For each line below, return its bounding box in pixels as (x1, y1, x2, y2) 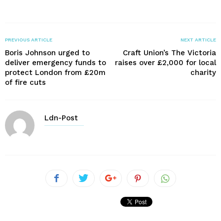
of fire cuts (5, 78, 46, 87)
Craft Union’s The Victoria (123, 48, 216, 58)
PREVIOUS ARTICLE (5, 37, 52, 43)
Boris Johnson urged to (5, 48, 90, 58)
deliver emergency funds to (5, 58, 106, 68)
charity (190, 68, 216, 77)
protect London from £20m (5, 68, 106, 77)
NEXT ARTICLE (181, 37, 216, 43)
